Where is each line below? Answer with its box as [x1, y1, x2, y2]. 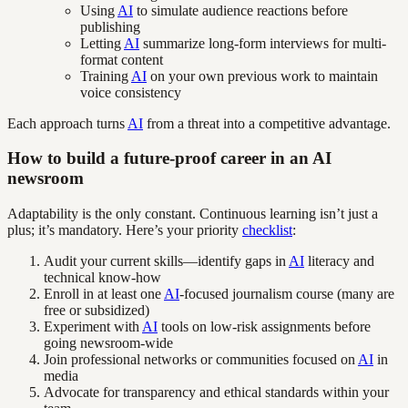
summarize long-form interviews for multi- [139, 35, 386, 51]
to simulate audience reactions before [133, 2, 348, 18]
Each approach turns [7, 115, 127, 131]
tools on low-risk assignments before [158, 319, 371, 335]
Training [80, 67, 131, 84]
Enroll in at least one [44, 286, 164, 302]
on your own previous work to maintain [147, 67, 378, 84]
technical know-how [44, 270, 161, 286]
